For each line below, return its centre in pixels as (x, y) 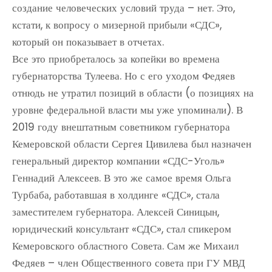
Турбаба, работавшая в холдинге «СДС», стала (116, 195)
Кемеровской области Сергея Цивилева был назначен (132, 144)
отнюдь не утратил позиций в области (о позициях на (133, 93)
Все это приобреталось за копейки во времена (116, 59)
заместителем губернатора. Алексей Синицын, (116, 212)
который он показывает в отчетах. (88, 42)
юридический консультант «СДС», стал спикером (122, 229)
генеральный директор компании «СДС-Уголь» (118, 161)
